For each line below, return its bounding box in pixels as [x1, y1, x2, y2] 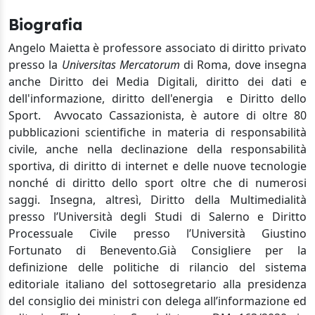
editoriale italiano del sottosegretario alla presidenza [8, 276, 307, 292]
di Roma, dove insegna [179, 57, 307, 72]
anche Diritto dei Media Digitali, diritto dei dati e [8, 74, 307, 89]
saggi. [8, 192, 40, 207]
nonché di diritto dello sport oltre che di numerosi [8, 175, 307, 191]
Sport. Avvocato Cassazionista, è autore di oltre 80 [8, 108, 307, 123]
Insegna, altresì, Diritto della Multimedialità [49, 192, 307, 207]
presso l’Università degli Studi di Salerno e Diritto [8, 209, 307, 224]
